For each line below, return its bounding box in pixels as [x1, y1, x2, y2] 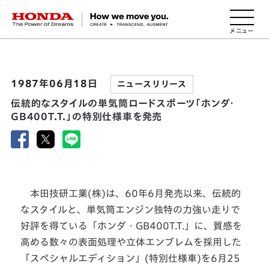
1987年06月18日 [10, 79, 101, 88]
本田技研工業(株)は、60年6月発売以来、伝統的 [20, 189, 241, 198]
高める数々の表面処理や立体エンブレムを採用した [20, 237, 242, 247]
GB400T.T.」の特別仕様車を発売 [10, 112, 163, 121]
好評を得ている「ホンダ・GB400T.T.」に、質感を [20, 221, 243, 231]
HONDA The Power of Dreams [11, 11, 163, 22]
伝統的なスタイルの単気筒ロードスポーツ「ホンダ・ [10, 98, 235, 108]
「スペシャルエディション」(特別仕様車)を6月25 [20, 253, 241, 263]
